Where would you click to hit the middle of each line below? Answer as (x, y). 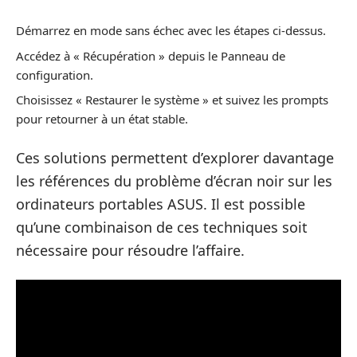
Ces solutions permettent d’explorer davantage (175, 157)
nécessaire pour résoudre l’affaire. (130, 250)
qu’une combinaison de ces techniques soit (162, 227)
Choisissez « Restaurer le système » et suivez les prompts (172, 100)
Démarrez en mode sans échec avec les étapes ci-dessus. (171, 31)
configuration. (55, 75)
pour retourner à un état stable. (102, 119)
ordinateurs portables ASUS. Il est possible (161, 204)
